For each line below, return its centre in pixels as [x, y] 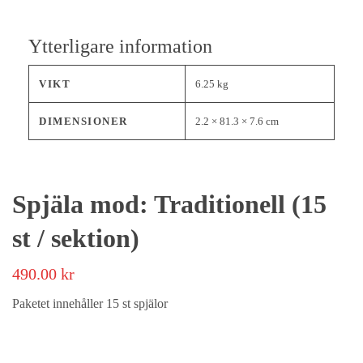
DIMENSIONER [83, 121]
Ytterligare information [120, 46]
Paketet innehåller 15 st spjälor [90, 303]
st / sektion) [76, 238]
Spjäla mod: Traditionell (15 [169, 204]
